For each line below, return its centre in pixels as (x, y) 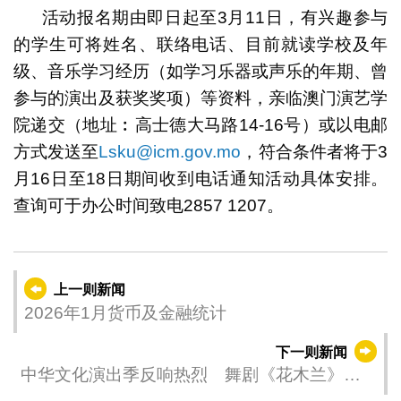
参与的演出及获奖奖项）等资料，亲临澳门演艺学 (200, 98)
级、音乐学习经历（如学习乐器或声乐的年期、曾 (200, 71)
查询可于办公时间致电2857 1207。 (148, 205)
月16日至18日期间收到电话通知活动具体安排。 (200, 178)
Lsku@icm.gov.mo (170, 151)
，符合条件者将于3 (315, 151)
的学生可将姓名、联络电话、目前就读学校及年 (200, 44)
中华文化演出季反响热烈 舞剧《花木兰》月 (190, 375)
